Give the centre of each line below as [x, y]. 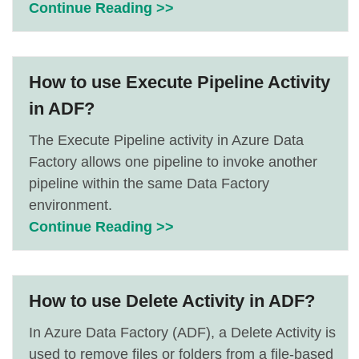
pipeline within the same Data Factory [149, 184]
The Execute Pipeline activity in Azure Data [166, 140]
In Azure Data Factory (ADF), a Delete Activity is [182, 333]
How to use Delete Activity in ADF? [172, 301]
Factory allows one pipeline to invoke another [173, 162]
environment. [71, 205]
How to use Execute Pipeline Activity [179, 82]
